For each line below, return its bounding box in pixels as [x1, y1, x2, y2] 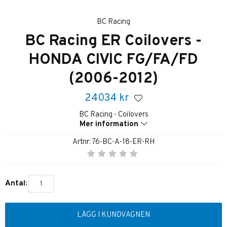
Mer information [80, 119, 138, 129]
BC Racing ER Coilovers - [25, 31, 202, 51]
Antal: [5, 179, 27, 189]
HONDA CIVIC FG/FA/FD [29, 50, 198, 69]
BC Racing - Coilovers [79, 109, 148, 120]
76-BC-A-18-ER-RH [92, 137, 155, 147]
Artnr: [72, 137, 92, 147]
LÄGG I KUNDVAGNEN [77, 210, 150, 220]
